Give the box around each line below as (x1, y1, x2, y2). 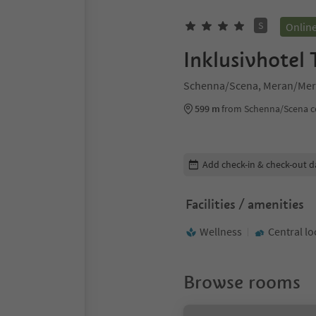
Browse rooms (183, 271, 300, 293)
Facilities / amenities (186, 196, 304, 212)
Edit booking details (183, 152, 276, 166)
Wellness (200, 224, 242, 238)
